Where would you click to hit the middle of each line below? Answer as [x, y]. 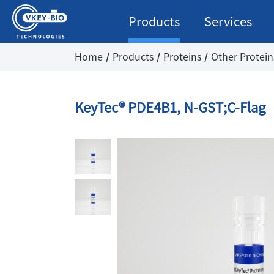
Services [228, 21]
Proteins [182, 57]
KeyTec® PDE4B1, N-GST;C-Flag [170, 108]
